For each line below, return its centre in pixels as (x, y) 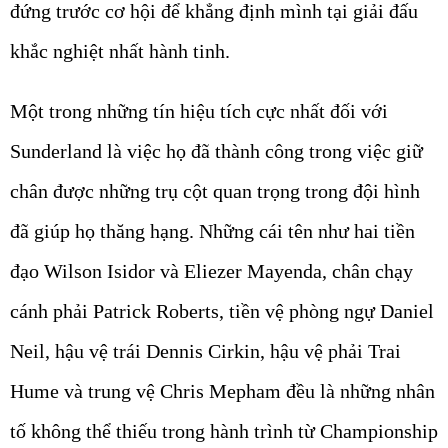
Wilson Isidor (99, 271)
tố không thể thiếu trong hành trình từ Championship (224, 431)
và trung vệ (109, 391)
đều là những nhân (358, 391)
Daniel (407, 311)
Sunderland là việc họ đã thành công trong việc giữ (216, 151)
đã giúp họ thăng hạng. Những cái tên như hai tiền (212, 231)
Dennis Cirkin (203, 351)
